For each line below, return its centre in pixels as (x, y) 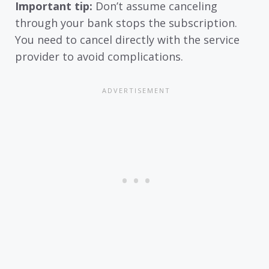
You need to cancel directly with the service (127, 39)
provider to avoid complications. (99, 56)
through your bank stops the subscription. (126, 23)
